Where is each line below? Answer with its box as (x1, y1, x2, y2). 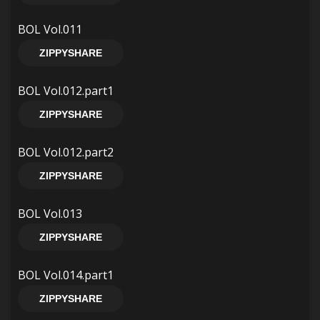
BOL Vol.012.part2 (18, 144, 114, 160)
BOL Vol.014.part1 (18, 267, 114, 283)
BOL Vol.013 (18, 206, 82, 221)
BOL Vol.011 (18, 21, 82, 37)
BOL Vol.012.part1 (18, 83, 114, 99)
